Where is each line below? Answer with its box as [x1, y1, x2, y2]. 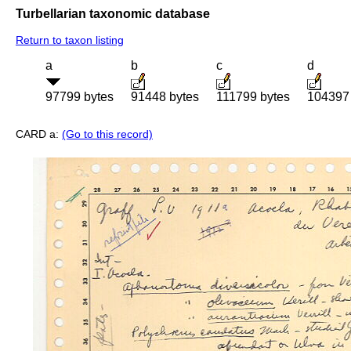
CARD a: [16, 128, 62, 141]
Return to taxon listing [16, 34, 124, 47]
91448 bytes [131, 90, 199, 104]
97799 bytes [45, 90, 114, 104]
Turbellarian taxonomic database [16, 6, 210, 20]
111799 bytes [216, 90, 290, 104]
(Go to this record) [62, 128, 153, 141]
